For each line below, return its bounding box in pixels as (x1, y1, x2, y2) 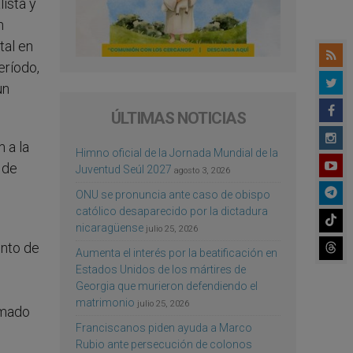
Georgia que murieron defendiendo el (76, 279, 258, 292)
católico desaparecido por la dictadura (76, 204, 268, 217)
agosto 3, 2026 (174, 165, 230, 176)
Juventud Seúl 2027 (76, 162, 172, 176)
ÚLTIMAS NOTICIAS (110, 108, 246, 128)
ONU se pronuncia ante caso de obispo (76, 188, 270, 201)
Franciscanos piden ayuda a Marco (76, 321, 252, 334)
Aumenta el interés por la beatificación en (76, 246, 277, 259)
